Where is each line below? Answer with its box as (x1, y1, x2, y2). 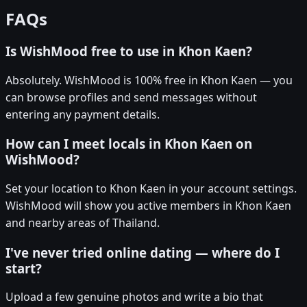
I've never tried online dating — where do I (5, 243, 280, 261)
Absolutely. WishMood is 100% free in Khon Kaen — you (5, 72, 293, 88)
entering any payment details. (5, 106, 160, 122)
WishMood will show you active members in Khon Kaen (5, 198, 291, 214)
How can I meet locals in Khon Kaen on (5, 135, 252, 153)
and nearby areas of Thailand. (5, 215, 160, 231)
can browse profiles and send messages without (5, 89, 257, 105)
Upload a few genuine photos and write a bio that (5, 289, 263, 305)
